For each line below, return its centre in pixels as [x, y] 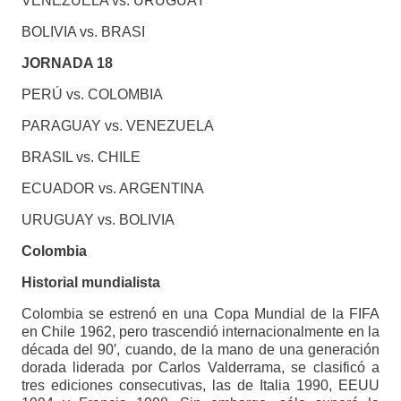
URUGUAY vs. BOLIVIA [98, 220]
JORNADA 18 [67, 64]
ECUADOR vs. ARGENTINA [112, 189]
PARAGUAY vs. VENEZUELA [117, 126]
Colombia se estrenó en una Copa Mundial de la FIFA [200, 314]
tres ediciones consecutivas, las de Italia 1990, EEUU [200, 386]
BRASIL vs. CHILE [81, 158]
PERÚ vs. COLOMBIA [92, 95]
